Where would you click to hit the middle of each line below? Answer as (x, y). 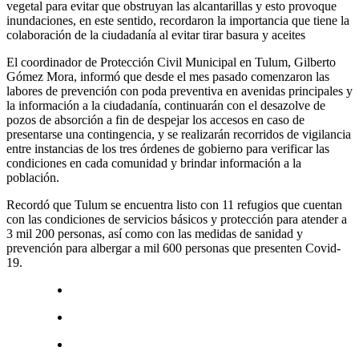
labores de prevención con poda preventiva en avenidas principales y (179, 91)
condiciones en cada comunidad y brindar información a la (154, 163)
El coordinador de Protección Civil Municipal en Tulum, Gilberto (171, 62)
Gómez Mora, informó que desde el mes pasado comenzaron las (168, 76)
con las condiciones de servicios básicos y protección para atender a (177, 219)
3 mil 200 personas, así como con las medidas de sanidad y (155, 233)
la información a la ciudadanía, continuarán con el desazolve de (166, 105)
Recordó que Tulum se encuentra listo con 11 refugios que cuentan (174, 204)
